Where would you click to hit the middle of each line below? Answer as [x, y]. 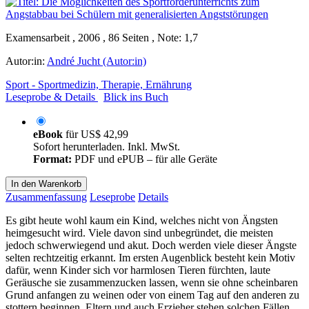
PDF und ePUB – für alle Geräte [144, 159]
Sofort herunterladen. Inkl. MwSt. [107, 146]
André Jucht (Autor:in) [97, 61]
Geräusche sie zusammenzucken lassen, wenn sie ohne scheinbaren [152, 282]
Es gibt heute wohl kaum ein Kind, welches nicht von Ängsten [142, 220]
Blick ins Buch [136, 97]
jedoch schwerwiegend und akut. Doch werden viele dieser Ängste [151, 245]
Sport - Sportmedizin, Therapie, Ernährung [99, 84]
